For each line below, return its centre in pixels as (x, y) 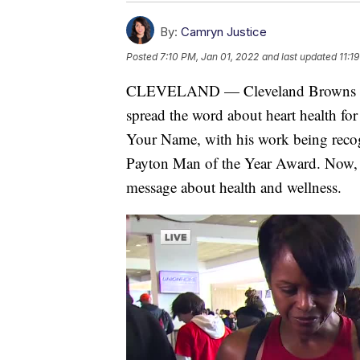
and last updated (299, 56)
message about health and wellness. (234, 186)
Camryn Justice (224, 31)
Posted (143, 56)
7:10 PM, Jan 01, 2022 (209, 56)
